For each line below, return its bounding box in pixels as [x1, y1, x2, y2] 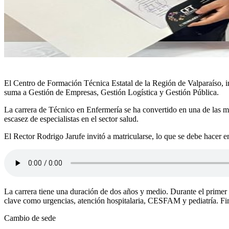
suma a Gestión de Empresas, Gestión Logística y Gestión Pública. [4, 88, 219, 97]
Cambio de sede [4, 214, 56, 223]
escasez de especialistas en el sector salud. [4, 114, 139, 124]
